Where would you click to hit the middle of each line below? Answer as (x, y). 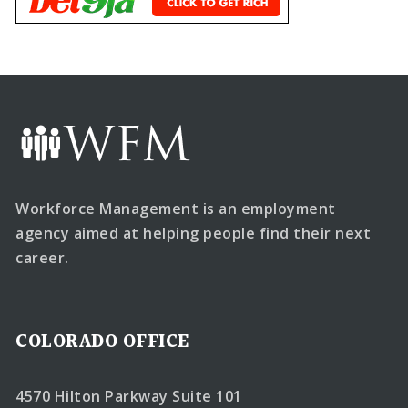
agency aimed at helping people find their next (194, 234)
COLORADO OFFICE (102, 342)
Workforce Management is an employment (176, 209)
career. (42, 258)
